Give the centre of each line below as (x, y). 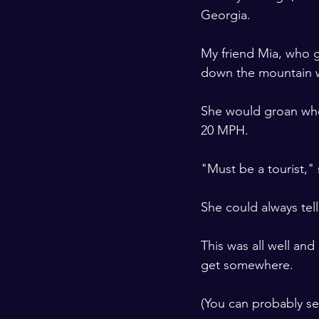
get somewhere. (249, 265)
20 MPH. (226, 130)
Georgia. (228, 15)
